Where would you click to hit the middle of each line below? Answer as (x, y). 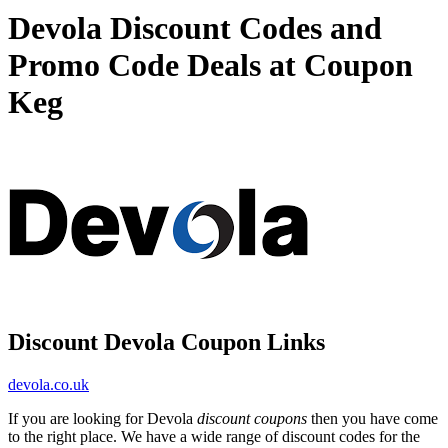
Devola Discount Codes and (195, 28)
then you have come (372, 418)
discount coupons (252, 418)
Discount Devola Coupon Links (166, 341)
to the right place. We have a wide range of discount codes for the (214, 436)
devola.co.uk (48, 384)
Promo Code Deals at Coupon (210, 65)
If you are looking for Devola (102, 418)
